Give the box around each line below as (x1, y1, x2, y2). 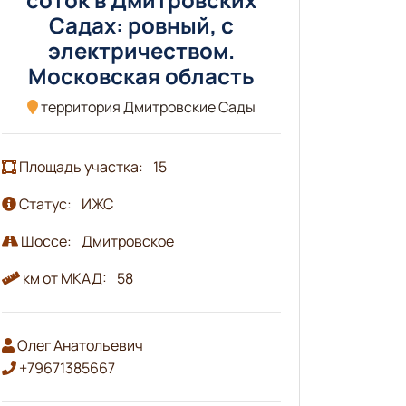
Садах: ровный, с (48, 9, 234, 40)
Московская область (27, 60, 255, 91)
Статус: (15, 193, 74, 214)
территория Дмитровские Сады (37, 96, 256, 117)
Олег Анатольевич (14, 334, 143, 355)
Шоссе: (17, 230, 74, 251)
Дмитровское (81, 230, 174, 251)
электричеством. (47, 34, 235, 65)
